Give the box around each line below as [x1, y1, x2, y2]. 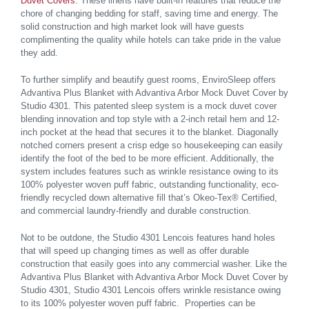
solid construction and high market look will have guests [21, 21, 244, 32]
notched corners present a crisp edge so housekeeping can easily [21, 140, 283, 151]
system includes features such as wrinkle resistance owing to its [21, 166, 279, 177]
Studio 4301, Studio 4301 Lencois [21, 285, 155, 296]
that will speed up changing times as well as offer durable [21, 246, 249, 257]
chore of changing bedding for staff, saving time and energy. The [21, 8, 278, 19]
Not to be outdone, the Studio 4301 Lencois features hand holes [21, 232, 275, 243]
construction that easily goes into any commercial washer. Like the [21, 259, 287, 270]
